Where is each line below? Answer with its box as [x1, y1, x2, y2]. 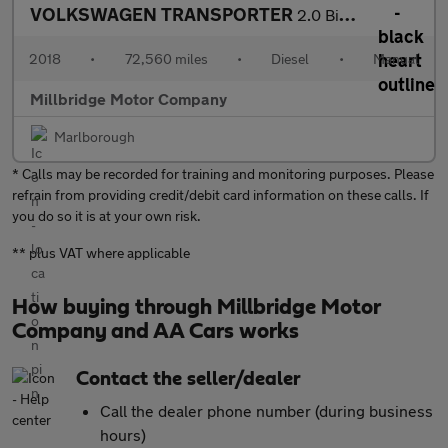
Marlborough [54, 128, 135, 145]
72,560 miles [124, 50, 208, 67]
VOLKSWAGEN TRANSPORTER [30, 3, 297, 25]
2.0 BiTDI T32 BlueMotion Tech [297, 5, 339, 24]
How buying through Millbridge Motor [12, 296, 380, 318]
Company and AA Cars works [12, 320, 299, 342]
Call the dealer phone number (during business [100, 401, 433, 420]
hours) [100, 425, 146, 444]
